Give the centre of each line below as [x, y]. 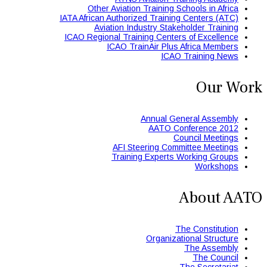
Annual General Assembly [190, 118]
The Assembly [211, 248]
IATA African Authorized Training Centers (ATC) [149, 18]
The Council [215, 257]
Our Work [229, 87]
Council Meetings [206, 137]
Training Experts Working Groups [175, 156]
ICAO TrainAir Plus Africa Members [173, 46]
